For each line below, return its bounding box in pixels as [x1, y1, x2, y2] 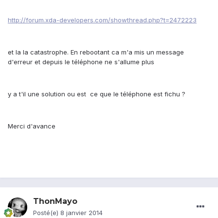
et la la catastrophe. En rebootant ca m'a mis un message [8, 48, 184, 56]
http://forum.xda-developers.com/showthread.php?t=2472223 [8, 16, 197, 24]
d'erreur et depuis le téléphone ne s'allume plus [8, 58, 154, 66]
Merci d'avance [8, 122, 55, 130]
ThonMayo [33, 197, 77, 206]
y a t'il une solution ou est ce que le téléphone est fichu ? [8, 90, 185, 98]
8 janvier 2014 [60, 209, 103, 217]
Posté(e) [33, 209, 60, 217]
